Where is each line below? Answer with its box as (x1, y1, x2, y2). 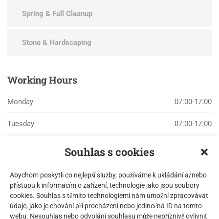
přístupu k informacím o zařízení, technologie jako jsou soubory (10, 181, 199, 189)
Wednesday (7, 141, 44, 151)
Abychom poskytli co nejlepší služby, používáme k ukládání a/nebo (10, 171, 207, 179)
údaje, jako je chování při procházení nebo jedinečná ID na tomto (10, 202, 202, 210)
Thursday (7, 163, 37, 173)
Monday (7, 97, 33, 107)
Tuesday (7, 119, 34, 129)
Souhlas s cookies (65, 145, 154, 159)
